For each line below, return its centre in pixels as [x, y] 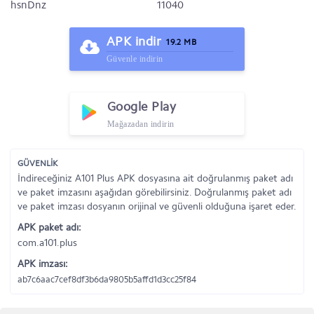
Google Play [142, 107]
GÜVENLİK [37, 163]
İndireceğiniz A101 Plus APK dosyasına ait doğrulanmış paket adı [155, 178]
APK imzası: [43, 264]
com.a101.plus [47, 243]
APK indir [134, 41]
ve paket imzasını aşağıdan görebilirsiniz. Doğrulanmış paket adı [155, 192]
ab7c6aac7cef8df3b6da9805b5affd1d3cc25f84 [107, 279]
